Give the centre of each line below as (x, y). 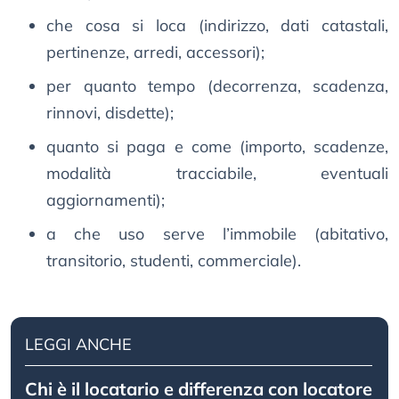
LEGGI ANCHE (78, 345)
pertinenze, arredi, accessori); (155, 53)
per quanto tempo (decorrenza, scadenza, (217, 86)
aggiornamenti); (106, 200)
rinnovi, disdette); (110, 113)
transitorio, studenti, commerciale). (174, 261)
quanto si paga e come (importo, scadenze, (217, 147)
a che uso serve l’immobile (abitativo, (217, 234)
